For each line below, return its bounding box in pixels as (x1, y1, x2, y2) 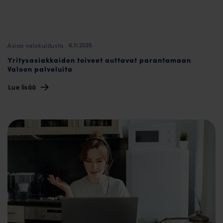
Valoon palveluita (7, 64, 73, 74)
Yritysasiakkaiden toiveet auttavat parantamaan (7, 55, 191, 65)
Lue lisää (8, 82, 38, 91)
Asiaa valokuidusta (7, 41, 64, 49)
